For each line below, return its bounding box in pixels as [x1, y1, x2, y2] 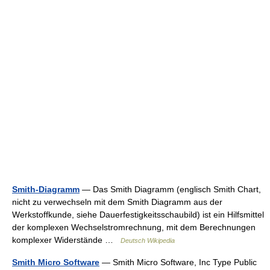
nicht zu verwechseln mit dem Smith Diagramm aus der [12, 197, 222, 207]
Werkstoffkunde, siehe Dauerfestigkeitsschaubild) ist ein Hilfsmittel [12, 210, 264, 220]
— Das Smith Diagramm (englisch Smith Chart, [80, 184, 261, 195]
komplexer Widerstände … [12, 235, 121, 245]
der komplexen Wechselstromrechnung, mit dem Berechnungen [12, 222, 256, 233]
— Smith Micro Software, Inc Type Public [99, 257, 257, 268]
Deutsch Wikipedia [121, 237, 175, 245]
